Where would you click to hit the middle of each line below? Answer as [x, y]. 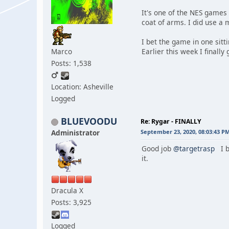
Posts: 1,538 [71, 63]
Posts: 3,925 [71, 202]
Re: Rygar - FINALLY [171, 121]
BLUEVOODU [89, 121]
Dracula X [67, 190]
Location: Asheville [82, 86]
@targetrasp [194, 148]
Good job [157, 148]
